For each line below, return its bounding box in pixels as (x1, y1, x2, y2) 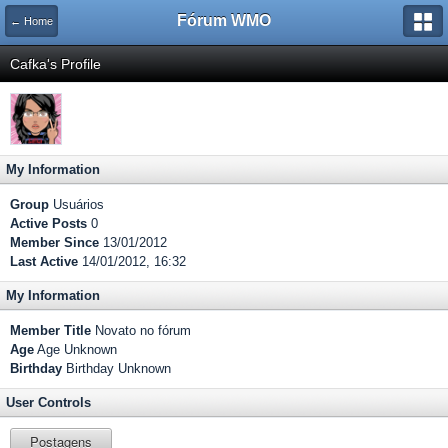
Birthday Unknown (62, 361, 171, 376)
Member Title (10, 323, 91, 338)
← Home (10, 15, 53, 27)
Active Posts (10, 216, 87, 231)
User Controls (6, 395, 91, 410)
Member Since (10, 235, 99, 250)
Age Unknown (34, 342, 117, 357)
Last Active (10, 254, 78, 269)
